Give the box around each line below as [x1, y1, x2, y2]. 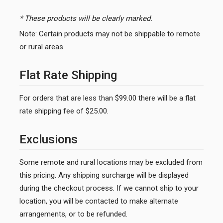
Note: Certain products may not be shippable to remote [19, 29, 200, 38]
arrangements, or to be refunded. [19, 209, 127, 219]
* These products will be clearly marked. [19, 13, 152, 23]
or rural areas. [19, 42, 65, 51]
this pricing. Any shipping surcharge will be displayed [19, 170, 189, 180]
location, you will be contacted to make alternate [19, 196, 178, 206]
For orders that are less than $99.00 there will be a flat [19, 93, 196, 103]
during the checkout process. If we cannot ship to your [19, 183, 199, 193]
